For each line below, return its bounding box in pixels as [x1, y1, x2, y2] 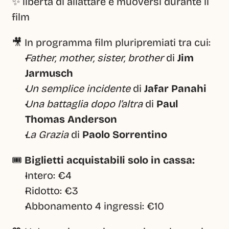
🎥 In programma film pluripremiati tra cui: [12, 36, 211, 49]
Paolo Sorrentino [82, 128, 167, 141]
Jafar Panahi [144, 82, 207, 95]
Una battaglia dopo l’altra [25, 98, 143, 110]
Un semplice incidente [25, 82, 130, 95]
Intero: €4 [25, 169, 72, 181]
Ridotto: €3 [25, 185, 78, 197]
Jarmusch [25, 67, 73, 79]
